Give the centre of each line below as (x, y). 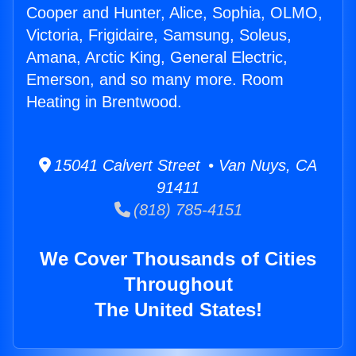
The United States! (178, 310)
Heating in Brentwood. (104, 102)
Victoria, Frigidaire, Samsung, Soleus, (159, 35)
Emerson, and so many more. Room (155, 80)
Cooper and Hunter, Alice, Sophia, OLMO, (174, 13)
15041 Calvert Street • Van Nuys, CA (184, 166)
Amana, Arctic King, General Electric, (157, 58)
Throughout (178, 284)
